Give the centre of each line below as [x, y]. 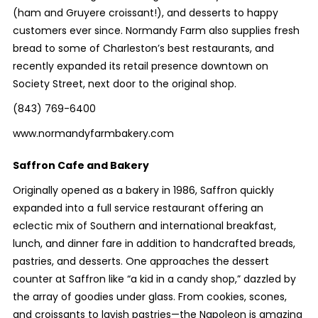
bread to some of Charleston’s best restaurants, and [143, 48]
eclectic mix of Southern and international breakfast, [144, 226]
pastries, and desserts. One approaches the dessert [141, 261]
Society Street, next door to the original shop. [124, 84]
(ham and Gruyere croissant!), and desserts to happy [145, 13]
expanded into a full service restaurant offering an [138, 208]
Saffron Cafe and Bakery [81, 165]
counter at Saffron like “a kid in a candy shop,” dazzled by [154, 279]
